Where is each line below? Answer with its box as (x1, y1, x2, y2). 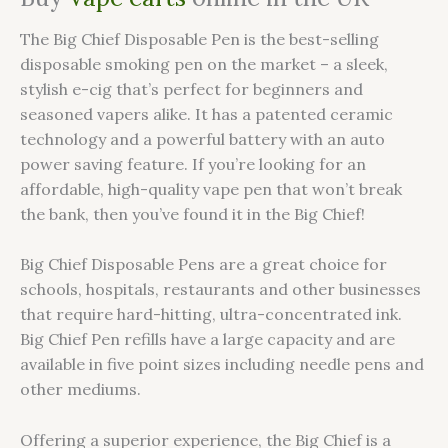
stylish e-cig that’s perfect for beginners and (20, 78, 363, 99)
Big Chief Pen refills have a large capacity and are (20, 329, 395, 350)
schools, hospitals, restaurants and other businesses (20, 279, 421, 300)
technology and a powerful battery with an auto (20, 128, 385, 149)
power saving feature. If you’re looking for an (20, 153, 366, 174)
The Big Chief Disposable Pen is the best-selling (20, 28, 379, 49)
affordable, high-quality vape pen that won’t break (20, 178, 402, 199)
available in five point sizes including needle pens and (20, 354, 424, 375)
